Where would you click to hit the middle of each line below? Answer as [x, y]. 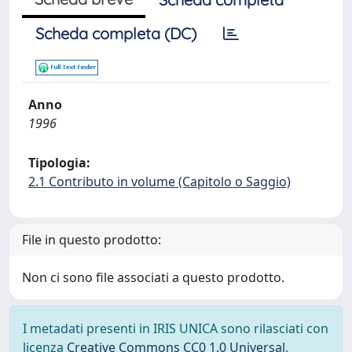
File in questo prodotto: [92, 240]
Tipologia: [59, 163]
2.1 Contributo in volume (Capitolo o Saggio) [159, 181]
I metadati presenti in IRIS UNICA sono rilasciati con [176, 328]
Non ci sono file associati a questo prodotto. [153, 277]
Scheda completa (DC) [116, 33]
